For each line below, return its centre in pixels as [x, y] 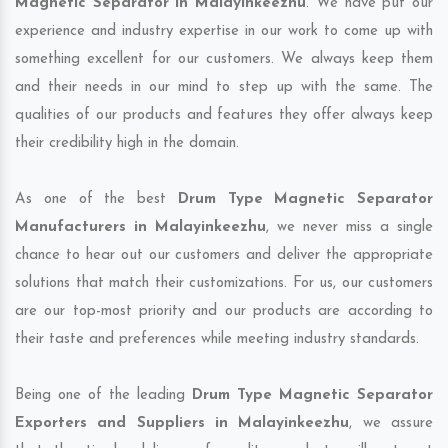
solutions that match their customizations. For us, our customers [224, 284]
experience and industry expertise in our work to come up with [224, 32]
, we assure [391, 424]
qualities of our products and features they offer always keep [224, 116]
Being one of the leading [103, 396]
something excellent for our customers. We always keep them [224, 60]
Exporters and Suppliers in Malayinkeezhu [182, 424]
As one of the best [96, 200]
